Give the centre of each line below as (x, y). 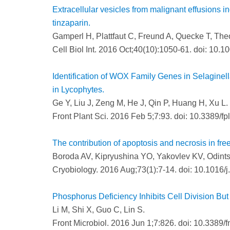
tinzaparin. (71, 23)
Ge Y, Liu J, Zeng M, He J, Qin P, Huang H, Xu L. (140, 103)
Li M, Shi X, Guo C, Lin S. (99, 210)
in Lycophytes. (78, 90)
